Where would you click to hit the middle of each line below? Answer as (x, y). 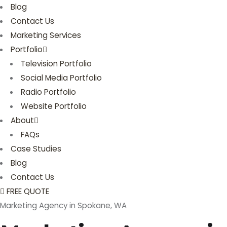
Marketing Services (46, 35)
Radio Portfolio (49, 92)
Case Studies (36, 149)
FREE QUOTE (28, 191)
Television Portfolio (56, 64)
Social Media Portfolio (62, 78)
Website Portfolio (54, 106)
